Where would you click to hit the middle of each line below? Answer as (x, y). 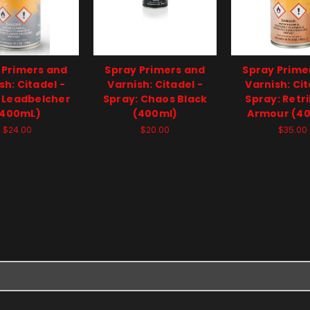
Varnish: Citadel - (155, 84)
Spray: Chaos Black (155, 99)
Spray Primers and (155, 70)
